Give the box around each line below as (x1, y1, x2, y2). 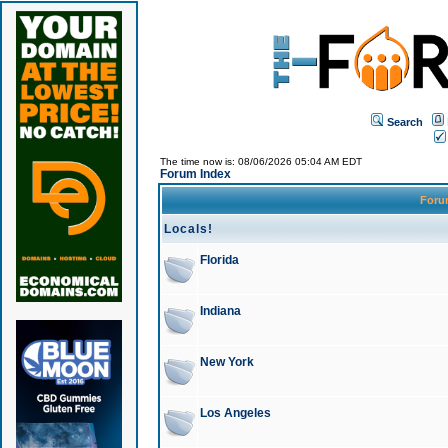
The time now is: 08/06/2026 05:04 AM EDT (159, 156, 362, 167)
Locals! (163, 222, 213, 236)
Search (387, 115, 423, 128)
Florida (199, 253, 239, 267)
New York (199, 355, 254, 369)
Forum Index (159, 167, 231, 181)
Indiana (199, 304, 241, 318)
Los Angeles (199, 406, 271, 420)
